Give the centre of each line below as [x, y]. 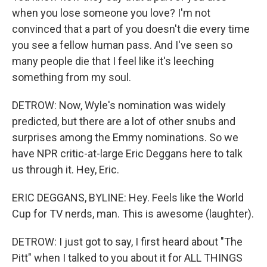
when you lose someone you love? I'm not [111, 13]
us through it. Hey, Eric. [66, 170]
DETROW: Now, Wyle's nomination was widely [119, 105]
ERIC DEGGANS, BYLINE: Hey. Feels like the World [128, 198]
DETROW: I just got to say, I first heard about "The [127, 242]
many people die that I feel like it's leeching [113, 61]
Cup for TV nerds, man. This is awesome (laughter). [133, 214]
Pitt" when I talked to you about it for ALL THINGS [127, 258]
